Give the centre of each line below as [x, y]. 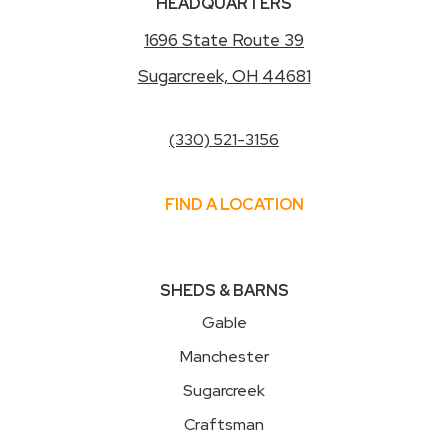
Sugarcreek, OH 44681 [224, 76]
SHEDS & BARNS [224, 291]
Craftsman [224, 425]
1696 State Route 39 [224, 40]
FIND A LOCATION [234, 205]
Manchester [224, 357]
